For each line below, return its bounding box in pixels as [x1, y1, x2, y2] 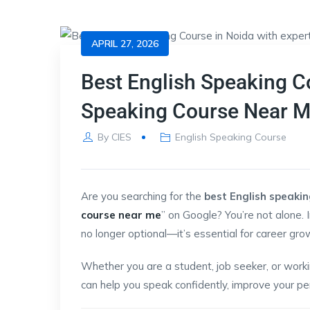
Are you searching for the [81, 189, 204, 203]
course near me [81, 208, 161, 221]
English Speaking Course [175, 130, 287, 143]
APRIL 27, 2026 [91, 37, 158, 50]
